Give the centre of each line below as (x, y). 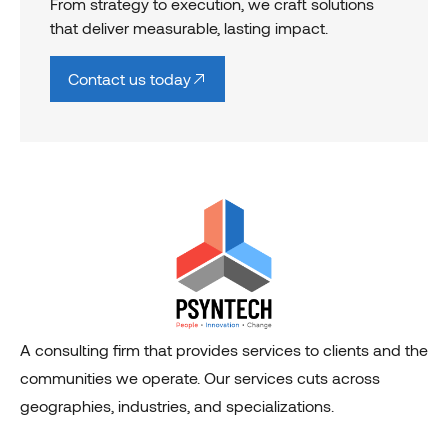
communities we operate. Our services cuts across (200, 377)
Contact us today (129, 78)
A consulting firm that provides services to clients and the (224, 349)
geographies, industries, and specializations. (179, 405)
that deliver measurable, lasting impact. (189, 27)
